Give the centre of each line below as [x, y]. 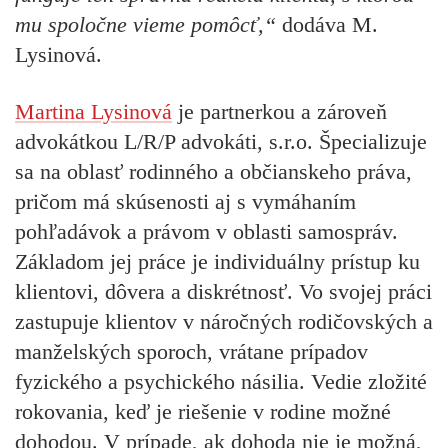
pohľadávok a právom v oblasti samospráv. [206, 231]
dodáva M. [330, 25]
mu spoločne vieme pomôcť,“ [148, 25]
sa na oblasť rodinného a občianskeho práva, [213, 171]
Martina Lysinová [93, 111]
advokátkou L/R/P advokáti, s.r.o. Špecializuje [221, 141]
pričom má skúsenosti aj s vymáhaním [185, 201]
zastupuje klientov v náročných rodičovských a [224, 321]
